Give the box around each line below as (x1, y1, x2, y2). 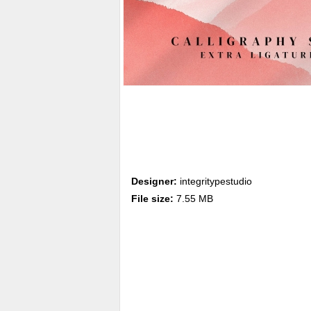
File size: (131, 193, 174, 204)
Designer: (131, 176, 177, 187)
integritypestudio (177, 176, 252, 187)
